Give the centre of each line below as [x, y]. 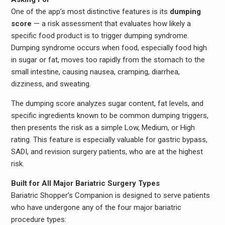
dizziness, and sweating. [51, 84]
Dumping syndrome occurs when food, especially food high [109, 48]
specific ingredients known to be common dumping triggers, [109, 116]
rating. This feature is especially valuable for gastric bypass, [109, 140]
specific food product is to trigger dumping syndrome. [100, 36]
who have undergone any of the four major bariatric [96, 208]
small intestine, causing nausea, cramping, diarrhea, [95, 72]
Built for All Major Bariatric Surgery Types [85, 184]
